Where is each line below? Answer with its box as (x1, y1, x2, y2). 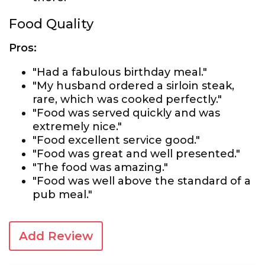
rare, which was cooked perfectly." (33, 93, 222, 106)
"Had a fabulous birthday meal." (33, 66, 207, 79)
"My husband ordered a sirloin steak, (33, 79, 234, 92)
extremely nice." (33, 120, 122, 133)
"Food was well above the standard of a (33, 174, 251, 188)
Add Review (19, 229, 93, 243)
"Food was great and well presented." (33, 147, 240, 160)
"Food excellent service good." (33, 134, 200, 147)
